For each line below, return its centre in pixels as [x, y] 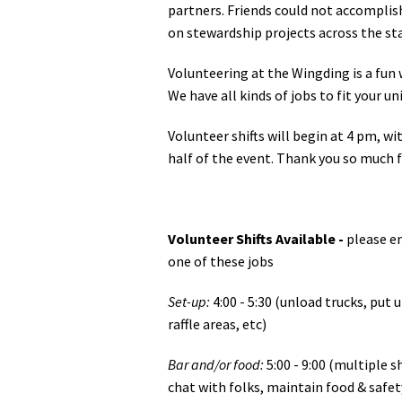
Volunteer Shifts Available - [257, 238]
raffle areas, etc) [217, 323]
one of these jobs [221, 261]
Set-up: [189, 301]
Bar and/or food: [216, 364]
